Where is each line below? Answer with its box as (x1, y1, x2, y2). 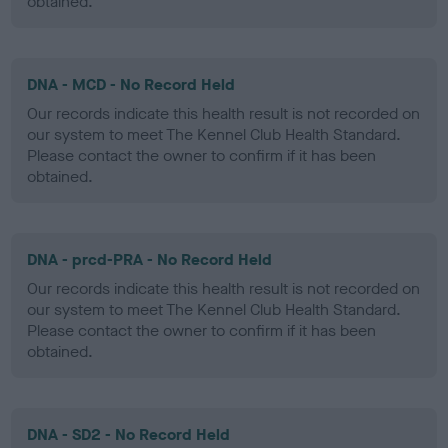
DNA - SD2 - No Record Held (27, 423, 231, 445)
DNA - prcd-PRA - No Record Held (27, 248, 273, 270)
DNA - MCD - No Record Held (27, 73, 236, 95)
